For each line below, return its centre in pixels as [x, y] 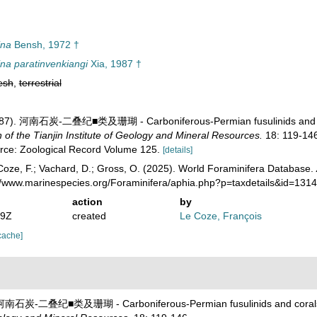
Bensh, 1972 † [45, 45]
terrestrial [40, 83]
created [89, 216]
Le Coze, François [221, 216]
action [87, 202]
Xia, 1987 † [114, 64]
